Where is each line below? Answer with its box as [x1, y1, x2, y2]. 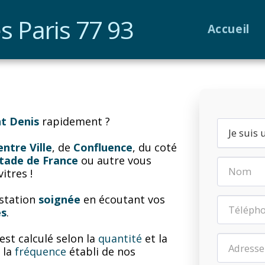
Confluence [73, 140, 132, 154]
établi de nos [66, 244, 135, 258]
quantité [98, 231, 142, 245]
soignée [38, 192, 80, 206]
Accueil [207, 21, 250, 37]
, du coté [132, 140, 177, 154]
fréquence [15, 244, 66, 258]
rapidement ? [42, 114, 110, 128]
